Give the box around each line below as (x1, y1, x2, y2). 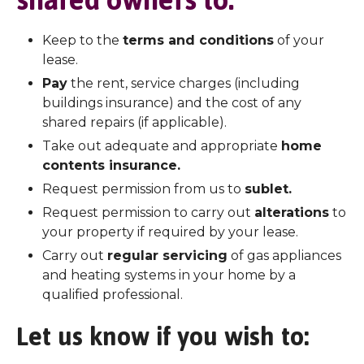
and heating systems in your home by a (42, 267, 296, 283)
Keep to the (42, 32, 123, 48)
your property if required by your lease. (42, 224, 298, 240)
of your (274, 32, 324, 48)
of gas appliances (227, 248, 341, 263)
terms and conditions (123, 32, 274, 48)
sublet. (245, 181, 292, 197)
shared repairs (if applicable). (42, 115, 227, 130)
